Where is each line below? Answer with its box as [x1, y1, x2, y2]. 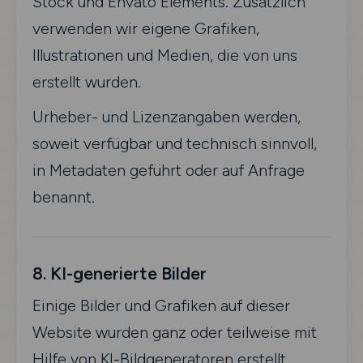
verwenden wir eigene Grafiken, [32, 19, 259, 38]
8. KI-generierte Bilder [32, 263, 207, 284]
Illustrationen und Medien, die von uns [32, 45, 297, 65]
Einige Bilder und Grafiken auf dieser [32, 296, 290, 315]
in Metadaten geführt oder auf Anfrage [32, 160, 305, 180]
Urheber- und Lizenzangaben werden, [32, 107, 301, 126]
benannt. [32, 187, 95, 207]
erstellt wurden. [32, 72, 141, 92]
